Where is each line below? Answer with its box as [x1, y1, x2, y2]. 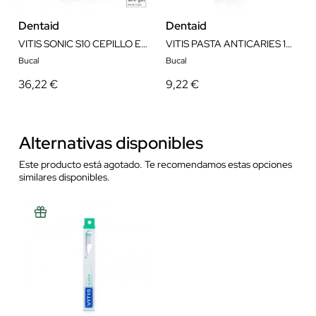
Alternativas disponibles [19, 131, 203, 154]
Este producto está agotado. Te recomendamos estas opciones [19, 157, 292, 171]
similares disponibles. [19, 170, 110, 183]
